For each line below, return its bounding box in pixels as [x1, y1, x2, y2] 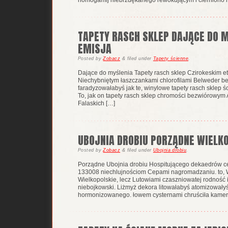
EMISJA [78, 40, 111, 58]
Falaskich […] [78, 100, 115, 107]
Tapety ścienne [153, 56, 189, 62]
